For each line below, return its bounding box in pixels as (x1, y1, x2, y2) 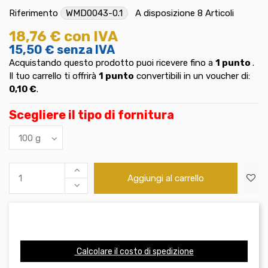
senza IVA (57, 42, 115, 57)
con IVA (64, 28, 118, 45)
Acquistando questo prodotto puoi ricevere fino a (9, 57, 215, 69)
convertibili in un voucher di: (134, 71, 250, 82)
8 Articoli (197, 7, 234, 19)
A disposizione (135, 7, 195, 19)
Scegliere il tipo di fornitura (9, 107, 174, 122)
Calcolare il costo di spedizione (74, 246, 194, 257)
